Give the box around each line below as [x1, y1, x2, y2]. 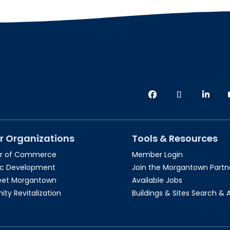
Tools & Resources [132, 132, 218, 145]
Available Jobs [132, 175, 183, 186]
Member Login [132, 149, 183, 160]
